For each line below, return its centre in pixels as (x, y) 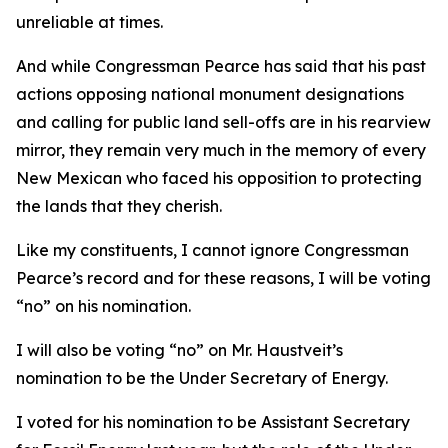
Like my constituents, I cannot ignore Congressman (212, 250)
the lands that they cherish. (121, 206)
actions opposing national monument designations (210, 94)
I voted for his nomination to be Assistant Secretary (213, 422)
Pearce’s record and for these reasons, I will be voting (223, 278)
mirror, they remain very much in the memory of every (221, 150)
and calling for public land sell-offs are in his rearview (223, 122)
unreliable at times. (89, 22)
